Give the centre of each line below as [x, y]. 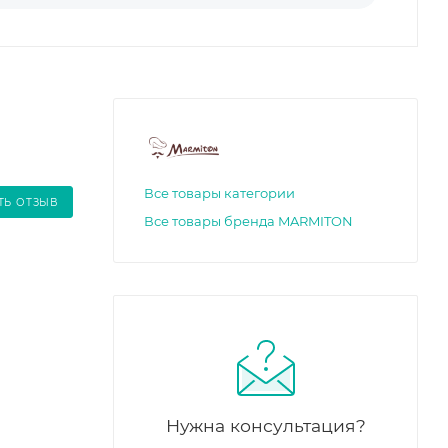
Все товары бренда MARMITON [248, 220]
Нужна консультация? [265, 425]
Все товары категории [219, 192]
